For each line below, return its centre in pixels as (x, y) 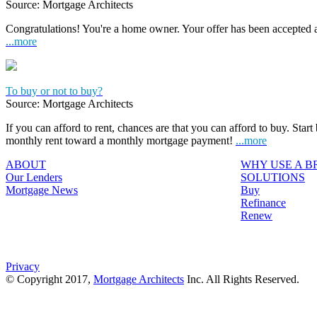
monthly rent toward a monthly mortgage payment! (121, 140)
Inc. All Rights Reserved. (242, 279)
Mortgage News (42, 190)
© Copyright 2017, (50, 279)
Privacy (23, 266)
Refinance (263, 202)
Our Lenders (34, 177)
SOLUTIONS (273, 177)
